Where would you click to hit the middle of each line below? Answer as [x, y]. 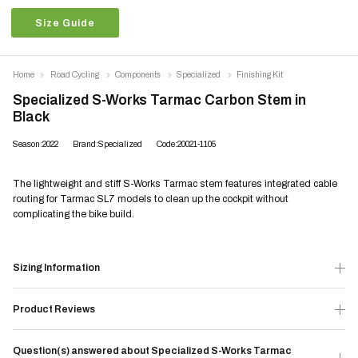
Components [138, 75]
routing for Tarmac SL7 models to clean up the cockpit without [151, 199]
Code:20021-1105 [186, 144]
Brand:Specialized [107, 144]
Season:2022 [36, 144]
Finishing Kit [260, 75]
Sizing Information [56, 267]
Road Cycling [75, 75]
